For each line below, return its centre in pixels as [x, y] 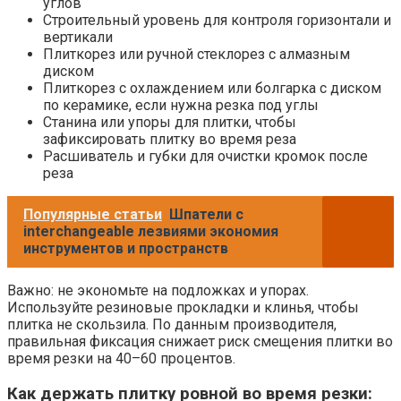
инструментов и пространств [126, 249]
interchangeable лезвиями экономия [151, 232]
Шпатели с [206, 215]
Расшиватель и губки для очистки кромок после [205, 157]
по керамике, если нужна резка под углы [181, 106]
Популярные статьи [93, 215]
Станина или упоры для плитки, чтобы [170, 123]
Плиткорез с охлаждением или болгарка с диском [212, 89]
